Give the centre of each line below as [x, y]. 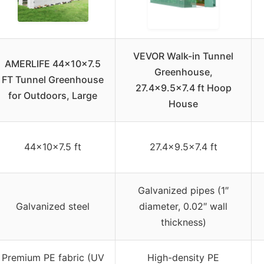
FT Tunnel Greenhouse [53, 79]
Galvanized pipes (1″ [183, 190]
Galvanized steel [53, 206]
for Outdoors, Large [53, 95]
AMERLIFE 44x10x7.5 [53, 63]
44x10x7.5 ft [53, 146]
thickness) [183, 222]
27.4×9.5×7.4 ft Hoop [183, 88]
